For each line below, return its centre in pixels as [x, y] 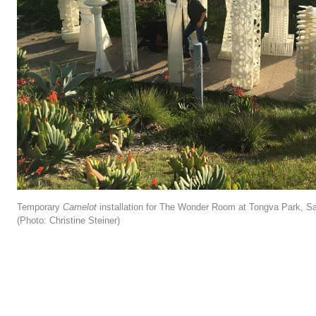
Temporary [40, 207]
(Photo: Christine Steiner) [68, 221]
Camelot [80, 207]
